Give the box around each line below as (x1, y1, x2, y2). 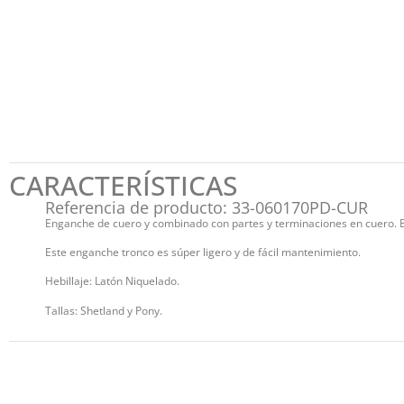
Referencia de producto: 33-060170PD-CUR (45, 196, 368, 218)
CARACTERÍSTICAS (9, 166, 237, 204)
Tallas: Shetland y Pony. (45, 302, 162, 318)
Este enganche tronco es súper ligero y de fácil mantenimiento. (45, 243, 361, 260)
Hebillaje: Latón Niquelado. (45, 273, 179, 289)
